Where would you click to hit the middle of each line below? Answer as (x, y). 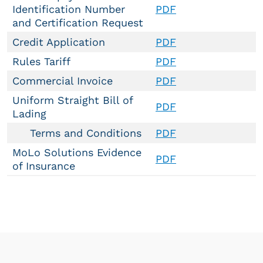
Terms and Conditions (77, 133)
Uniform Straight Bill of (73, 100)
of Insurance (44, 166)
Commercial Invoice (63, 81)
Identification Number (69, 9)
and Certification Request (78, 23)
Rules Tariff (41, 61)
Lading (29, 114)
